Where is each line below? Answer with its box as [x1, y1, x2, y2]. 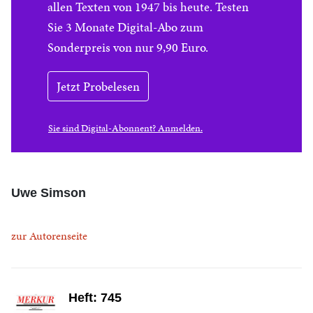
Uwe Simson [11, 186, 86, 200]
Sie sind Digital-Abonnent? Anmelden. [48, 122, 203, 135]
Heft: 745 [68, 291, 122, 305]
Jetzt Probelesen [57, 78, 140, 95]
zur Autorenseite [11, 228, 87, 244]
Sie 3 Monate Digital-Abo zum [48, 18, 203, 36]
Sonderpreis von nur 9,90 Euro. [48, 38, 208, 56]
